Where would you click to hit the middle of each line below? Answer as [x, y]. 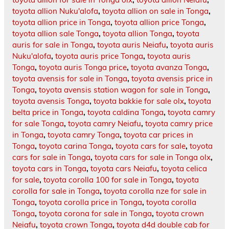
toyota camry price [179, 124]
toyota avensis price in [172, 79]
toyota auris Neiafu [132, 45]
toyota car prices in [158, 135]
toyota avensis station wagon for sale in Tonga [123, 90]
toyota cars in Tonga [49, 169]
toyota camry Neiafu [105, 124]
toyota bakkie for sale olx [139, 101]
